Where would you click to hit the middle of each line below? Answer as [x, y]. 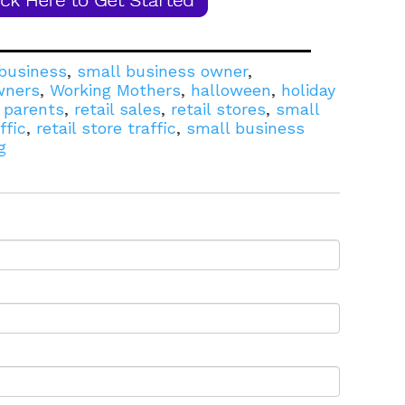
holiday [308, 90]
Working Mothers [115, 90]
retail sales [118, 109]
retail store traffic [106, 128]
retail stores [218, 109]
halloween [231, 90]
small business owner [162, 71]
